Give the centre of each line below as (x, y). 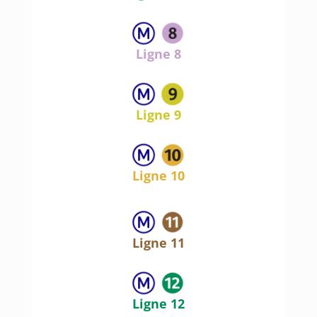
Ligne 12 (158, 304)
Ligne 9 (158, 115)
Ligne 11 (158, 243)
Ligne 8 (158, 54)
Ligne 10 (158, 176)
